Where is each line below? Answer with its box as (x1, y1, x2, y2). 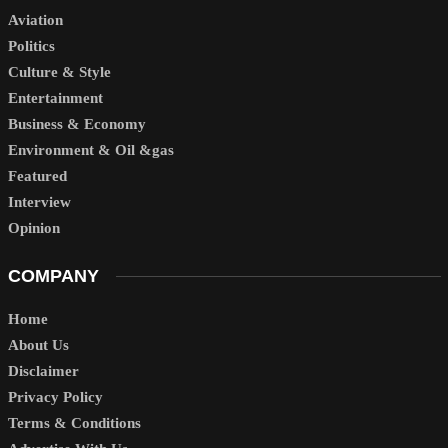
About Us (7, 337, 69, 354)
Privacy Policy (7, 389, 103, 406)
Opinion (7, 219, 60, 236)
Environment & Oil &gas (7, 141, 174, 158)
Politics (7, 37, 55, 54)
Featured (7, 167, 67, 184)
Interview (7, 193, 71, 210)
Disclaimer (7, 363, 79, 380)
